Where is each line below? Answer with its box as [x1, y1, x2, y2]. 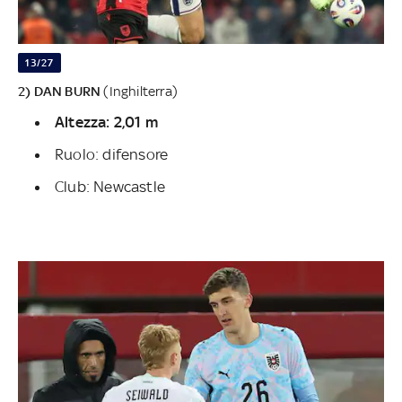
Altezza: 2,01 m [55, 113, 158, 132]
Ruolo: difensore [55, 145, 169, 164]
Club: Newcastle [55, 178, 165, 197]
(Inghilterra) [103, 83, 179, 100]
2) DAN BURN [18, 83, 104, 100]
